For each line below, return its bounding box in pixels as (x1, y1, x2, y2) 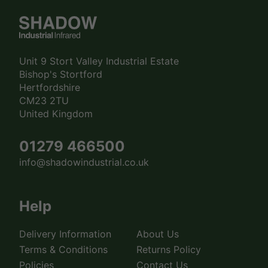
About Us (136, 228, 179, 240)
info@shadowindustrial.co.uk (19, 156, 149, 168)
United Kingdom (19, 107, 93, 120)
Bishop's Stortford (19, 68, 102, 80)
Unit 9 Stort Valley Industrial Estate (19, 54, 179, 67)
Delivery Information (19, 228, 111, 240)
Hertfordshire (19, 81, 80, 93)
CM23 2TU (19, 94, 69, 106)
